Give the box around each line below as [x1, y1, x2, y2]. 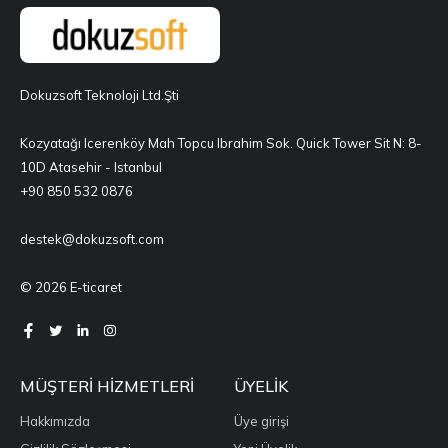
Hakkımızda [20, 413, 90, 430]
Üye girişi [234, 413, 289, 430]
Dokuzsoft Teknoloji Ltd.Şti [20, 87, 179, 104]
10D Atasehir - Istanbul [20, 159, 162, 176]
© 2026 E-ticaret [20, 279, 122, 296]
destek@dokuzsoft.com [20, 231, 164, 248]
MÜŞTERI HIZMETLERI [20, 376, 194, 397]
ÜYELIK [234, 376, 289, 397]
